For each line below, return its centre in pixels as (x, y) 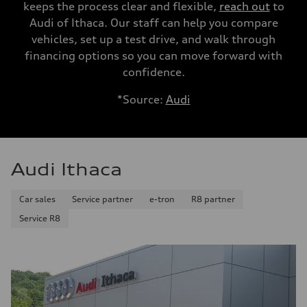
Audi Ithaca (66, 169)
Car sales (37, 199)
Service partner (102, 199)
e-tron (162, 199)
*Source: (141, 99)
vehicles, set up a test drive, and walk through (153, 39)
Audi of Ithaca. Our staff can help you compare (153, 23)
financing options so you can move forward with (153, 56)
